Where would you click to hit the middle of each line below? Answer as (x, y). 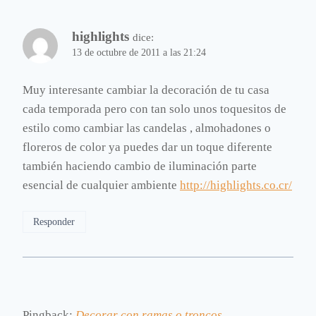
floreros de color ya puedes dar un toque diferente (147, 147)
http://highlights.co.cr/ (236, 185)
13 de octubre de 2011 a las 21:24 (139, 52)
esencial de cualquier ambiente (101, 185)
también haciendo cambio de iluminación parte (140, 166)
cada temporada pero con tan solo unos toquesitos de (154, 109)
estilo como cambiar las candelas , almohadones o (147, 128)
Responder (54, 222)
